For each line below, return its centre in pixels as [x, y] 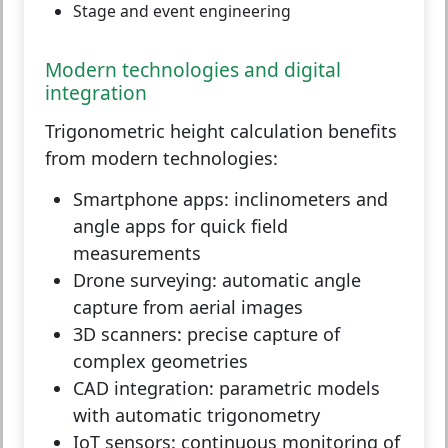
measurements [137, 253]
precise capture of [261, 334]
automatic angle [289, 280]
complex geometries [160, 361]
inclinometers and [308, 199]
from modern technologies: [161, 158]
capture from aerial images [188, 307]
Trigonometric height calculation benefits [221, 131]
